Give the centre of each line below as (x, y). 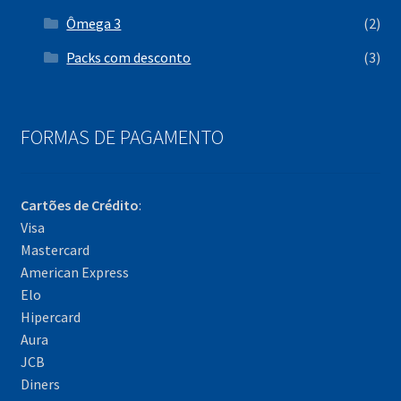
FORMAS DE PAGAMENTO (122, 137)
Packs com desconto (129, 58)
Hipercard (50, 316)
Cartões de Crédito (79, 205)
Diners (40, 384)
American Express (74, 272)
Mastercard (55, 249)
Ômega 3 (94, 24)
